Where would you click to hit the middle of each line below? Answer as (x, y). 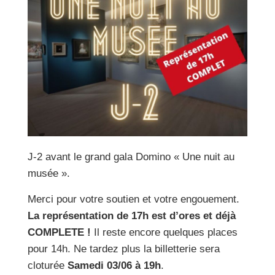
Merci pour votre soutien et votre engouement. (133, 199)
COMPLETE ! (60, 233)
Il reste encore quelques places (165, 233)
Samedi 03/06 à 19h (114, 266)
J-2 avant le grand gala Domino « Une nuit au (131, 157)
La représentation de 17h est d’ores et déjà (131, 216)
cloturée (47, 266)
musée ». (48, 174)
